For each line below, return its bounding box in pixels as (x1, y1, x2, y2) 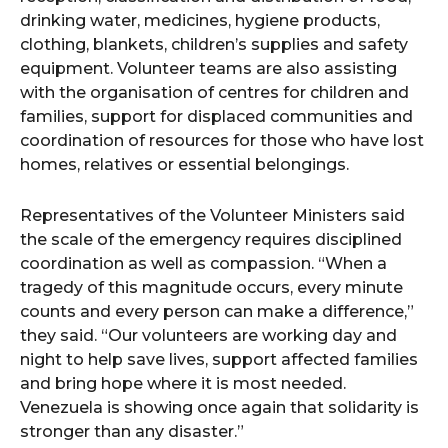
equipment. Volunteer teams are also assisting (20, 59, 397, 78)
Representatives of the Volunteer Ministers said (20, 206, 405, 225)
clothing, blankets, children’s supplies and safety (20, 35, 408, 54)
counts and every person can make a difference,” (20, 302, 414, 321)
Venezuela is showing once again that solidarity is (20, 398, 419, 417)
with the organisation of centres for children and (20, 83, 409, 102)
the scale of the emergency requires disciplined (20, 230, 402, 249)
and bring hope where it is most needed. (20, 374, 346, 393)
